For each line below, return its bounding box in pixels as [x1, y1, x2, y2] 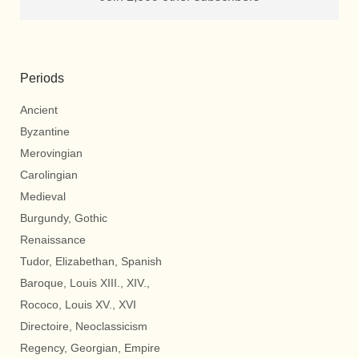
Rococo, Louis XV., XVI [20, 297, 136, 311]
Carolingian [20, 167, 78, 181]
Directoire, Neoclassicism [20, 319, 147, 333]
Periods [20, 71, 64, 85]
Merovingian [20, 146, 83, 159]
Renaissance [20, 232, 86, 246]
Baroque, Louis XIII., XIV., [20, 276, 150, 289]
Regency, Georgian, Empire [20, 341, 160, 354]
